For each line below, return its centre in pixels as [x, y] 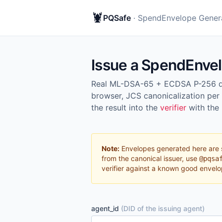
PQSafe [117, 18]
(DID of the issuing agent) [163, 208]
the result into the [126, 108]
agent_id [106, 208]
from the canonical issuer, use [150, 158]
